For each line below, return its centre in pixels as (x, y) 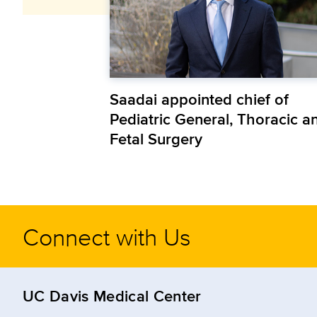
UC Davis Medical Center (112, 296)
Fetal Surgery (156, 139)
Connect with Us (107, 236)
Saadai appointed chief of (199, 99)
